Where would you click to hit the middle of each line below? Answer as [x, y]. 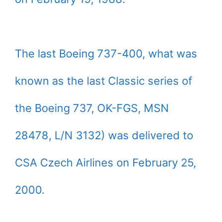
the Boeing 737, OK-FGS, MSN [92, 108]
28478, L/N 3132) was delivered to [104, 136]
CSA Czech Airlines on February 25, [106, 163]
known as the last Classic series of [104, 81]
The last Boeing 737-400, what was [106, 54]
